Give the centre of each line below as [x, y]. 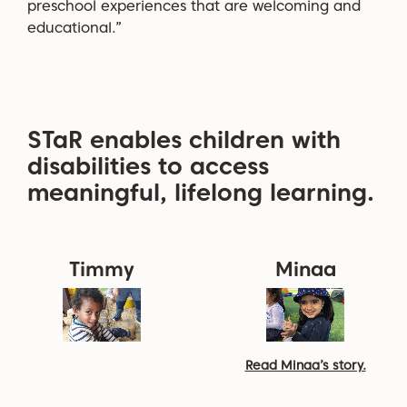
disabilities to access [148, 165]
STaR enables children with [184, 139]
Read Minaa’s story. [305, 365]
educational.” [74, 27]
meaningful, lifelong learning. [201, 192]
